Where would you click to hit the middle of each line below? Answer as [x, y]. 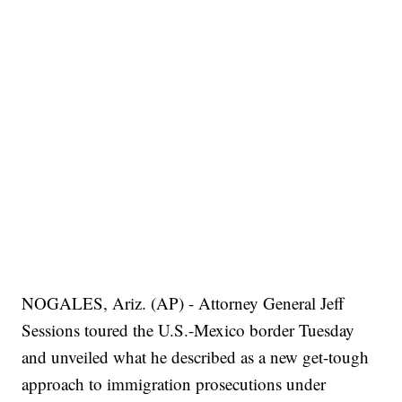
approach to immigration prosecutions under [174, 384]
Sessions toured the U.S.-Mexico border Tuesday [188, 330]
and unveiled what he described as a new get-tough [196, 357]
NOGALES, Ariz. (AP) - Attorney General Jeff [183, 303]
